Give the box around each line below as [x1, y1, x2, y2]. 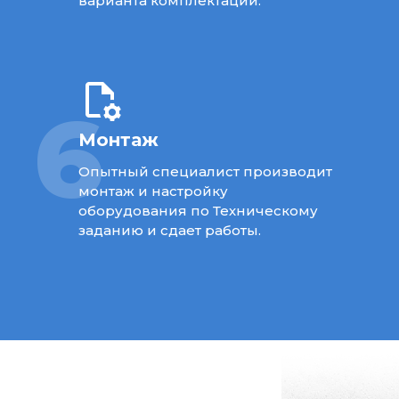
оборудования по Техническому [77, 201, 318, 219]
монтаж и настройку [77, 182, 228, 199]
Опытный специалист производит [77, 162, 332, 180]
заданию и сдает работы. [77, 221, 261, 239]
